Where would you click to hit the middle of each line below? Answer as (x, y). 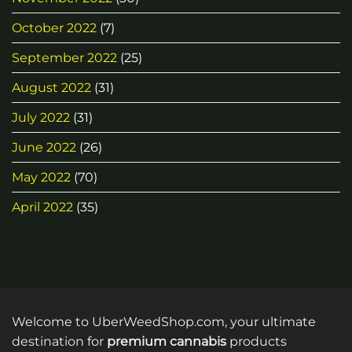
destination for (59, 342)
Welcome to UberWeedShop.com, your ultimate (164, 322)
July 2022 (41, 118)
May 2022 (41, 178)
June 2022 (44, 148)
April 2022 (42, 207)
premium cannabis (167, 342)
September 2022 (64, 58)
